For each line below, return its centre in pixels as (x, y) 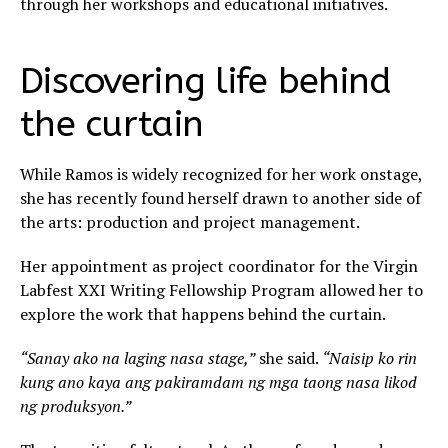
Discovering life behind (206, 81)
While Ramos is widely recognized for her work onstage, (221, 174)
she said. (288, 358)
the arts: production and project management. (190, 222)
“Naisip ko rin (369, 358)
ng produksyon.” (75, 406)
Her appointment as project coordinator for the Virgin (219, 266)
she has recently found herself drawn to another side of (220, 198)
